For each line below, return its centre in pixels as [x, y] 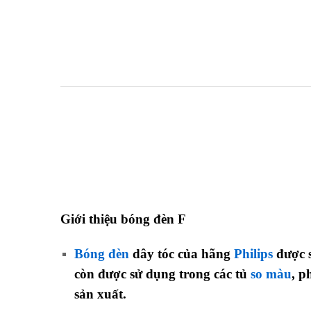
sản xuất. [102, 294]
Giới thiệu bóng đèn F [123, 219]
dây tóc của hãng [182, 254]
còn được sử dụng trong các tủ [162, 274]
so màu [271, 274]
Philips [253, 254]
